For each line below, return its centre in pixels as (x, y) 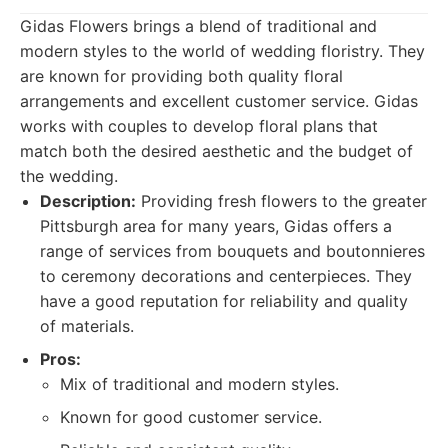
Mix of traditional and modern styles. (199, 384)
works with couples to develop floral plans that (199, 126)
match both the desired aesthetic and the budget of (216, 151)
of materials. (87, 326)
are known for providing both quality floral (181, 76)
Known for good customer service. (191, 417)
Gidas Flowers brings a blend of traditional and (198, 26)
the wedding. (69, 176)
